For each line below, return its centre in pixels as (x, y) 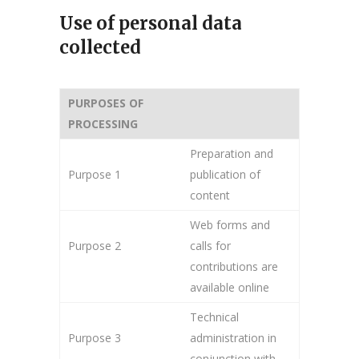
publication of (225, 174)
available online (230, 287)
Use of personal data (151, 23)
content (210, 195)
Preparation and (232, 153)
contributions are (234, 266)
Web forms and (230, 225)
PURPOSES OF (106, 103)
